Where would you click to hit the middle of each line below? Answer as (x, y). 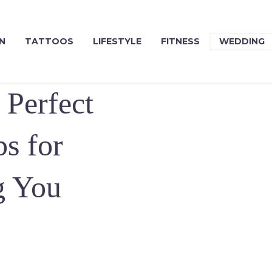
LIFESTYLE (117, 41)
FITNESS (181, 41)
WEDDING (242, 41)
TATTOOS (49, 41)
